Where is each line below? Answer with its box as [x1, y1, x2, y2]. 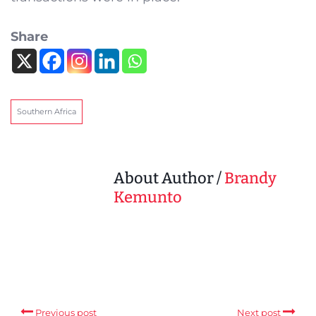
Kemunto [114, 187, 182, 207]
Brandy [224, 168, 276, 188]
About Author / [114, 168, 224, 188]
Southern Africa [17, 106, 76, 116]
